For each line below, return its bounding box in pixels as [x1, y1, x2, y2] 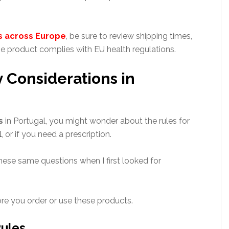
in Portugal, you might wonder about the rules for [3, 116, 190, 126]
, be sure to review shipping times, [66, 31, 192, 41]
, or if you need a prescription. [2, 129, 111, 139]
